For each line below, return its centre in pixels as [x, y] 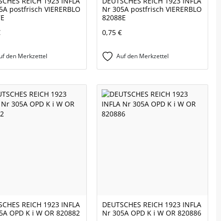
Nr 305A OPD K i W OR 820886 [152, 213]
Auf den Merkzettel [143, 56]
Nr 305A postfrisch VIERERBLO [152, 9]
